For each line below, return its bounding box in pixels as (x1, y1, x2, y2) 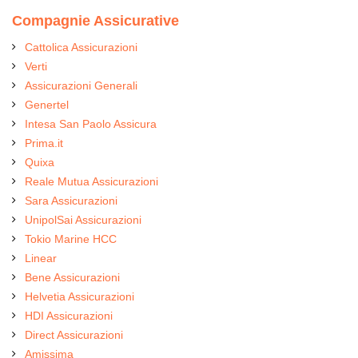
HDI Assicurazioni (25, 308, 113, 322)
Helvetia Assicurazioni (25, 289, 134, 303)
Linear (25, 251, 57, 265)
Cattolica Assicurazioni (25, 40, 137, 54)
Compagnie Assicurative (12, 12, 179, 29)
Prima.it (25, 136, 63, 149)
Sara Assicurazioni (25, 193, 117, 207)
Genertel (25, 97, 69, 111)
